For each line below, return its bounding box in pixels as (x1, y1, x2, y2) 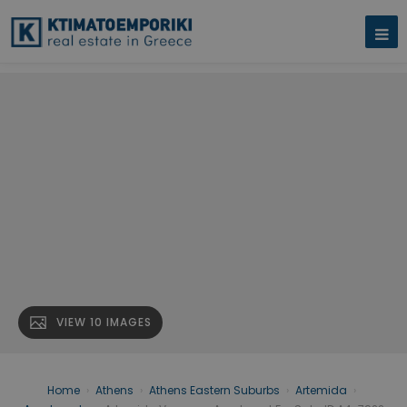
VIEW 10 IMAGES (56, 314, 152, 331)
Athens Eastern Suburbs (149, 382, 280, 399)
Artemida (295, 382, 347, 399)
